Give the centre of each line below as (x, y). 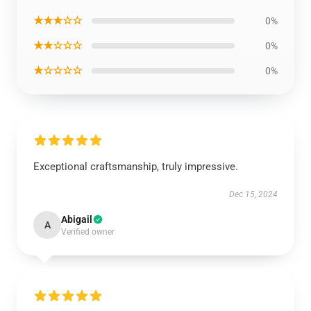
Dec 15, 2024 (253, 194)
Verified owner (88, 232)
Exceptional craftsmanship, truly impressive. (136, 167)
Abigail (77, 219)
